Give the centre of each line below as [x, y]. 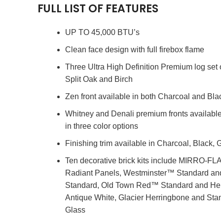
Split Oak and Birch [99, 79]
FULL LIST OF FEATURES [98, 9]
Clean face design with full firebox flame [135, 50]
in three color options [102, 126]
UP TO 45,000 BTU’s [103, 32]
